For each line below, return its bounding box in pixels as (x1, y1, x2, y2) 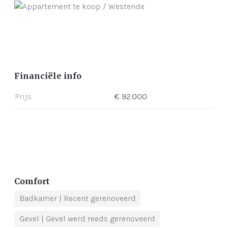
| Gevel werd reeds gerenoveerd (41, 213, 155, 223)
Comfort (14, 176, 49, 186)
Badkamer (19, 193, 59, 203)
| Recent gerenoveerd (59, 193, 136, 203)
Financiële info (14, 70, 81, 81)
